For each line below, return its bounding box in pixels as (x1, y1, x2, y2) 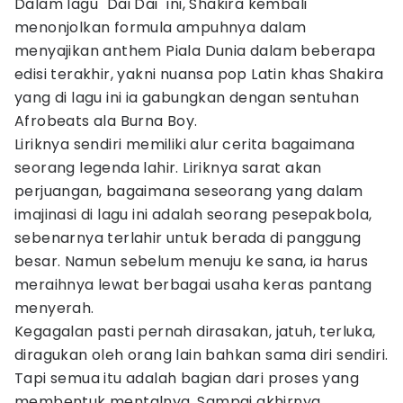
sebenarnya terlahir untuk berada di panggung (14, 228, 362, 248)
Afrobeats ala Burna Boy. (14, 111, 198, 131)
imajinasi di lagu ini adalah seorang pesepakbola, (14, 204, 372, 225)
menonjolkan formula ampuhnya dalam (14, 17, 307, 38)
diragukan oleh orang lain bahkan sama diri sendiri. (14, 345, 389, 365)
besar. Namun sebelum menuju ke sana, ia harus (14, 251, 368, 272)
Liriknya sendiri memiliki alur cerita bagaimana (14, 134, 355, 155)
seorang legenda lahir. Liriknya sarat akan (14, 157, 322, 178)
